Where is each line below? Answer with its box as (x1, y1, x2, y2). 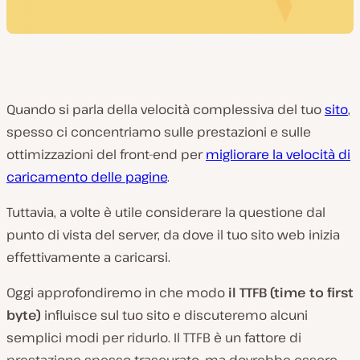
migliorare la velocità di (206, 145, 350, 163)
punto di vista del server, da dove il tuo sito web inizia (6, 226, 340, 243)
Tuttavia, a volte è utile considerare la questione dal (6, 203, 325, 221)
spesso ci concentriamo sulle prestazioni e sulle (6, 123, 311, 141)
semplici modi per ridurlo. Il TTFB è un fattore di (6, 329, 301, 346)
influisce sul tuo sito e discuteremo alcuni (41, 306, 308, 324)
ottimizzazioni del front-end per (6, 145, 206, 163)
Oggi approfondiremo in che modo (6, 284, 228, 301)
